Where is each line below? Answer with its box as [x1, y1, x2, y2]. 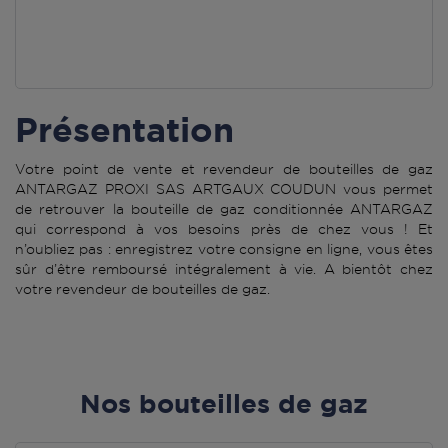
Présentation [15, 110, 234, 150]
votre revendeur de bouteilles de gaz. [15, 281, 270, 298]
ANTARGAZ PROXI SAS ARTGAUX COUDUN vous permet [15, 181, 433, 198]
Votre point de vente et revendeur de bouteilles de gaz [15, 161, 433, 178]
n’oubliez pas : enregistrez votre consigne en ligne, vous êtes [15, 241, 433, 258]
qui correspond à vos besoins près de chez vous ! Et [15, 221, 433, 238]
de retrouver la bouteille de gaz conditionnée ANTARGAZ [15, 201, 433, 218]
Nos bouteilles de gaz [80, 389, 368, 419]
